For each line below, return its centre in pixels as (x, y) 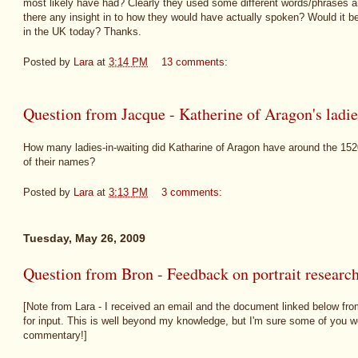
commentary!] (55, 336)
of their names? (59, 161)
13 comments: (196, 62)
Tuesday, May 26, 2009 (84, 238)
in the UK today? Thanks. (82, 31)
